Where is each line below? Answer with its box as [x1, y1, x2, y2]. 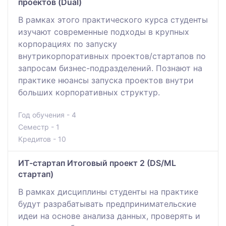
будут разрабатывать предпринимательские [18, 198, 196, 209]
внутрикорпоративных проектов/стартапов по [18, 50, 206, 61]
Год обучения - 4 [18, 110, 76, 119]
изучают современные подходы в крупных [18, 26, 189, 37]
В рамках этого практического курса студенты [18, 14, 208, 25]
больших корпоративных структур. [18, 87, 160, 97]
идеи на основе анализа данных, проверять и [18, 210, 200, 221]
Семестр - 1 [18, 122, 60, 131]
